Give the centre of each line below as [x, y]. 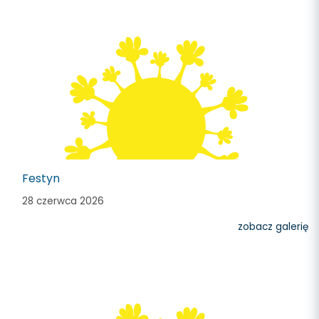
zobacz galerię [273, 227]
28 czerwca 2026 [63, 201]
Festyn [41, 178]
